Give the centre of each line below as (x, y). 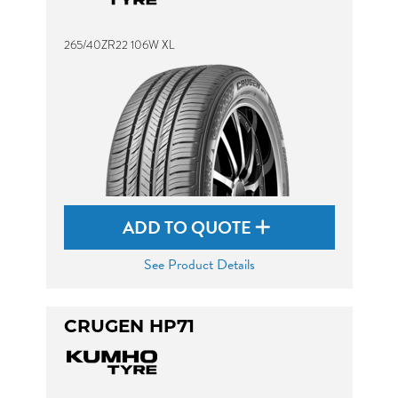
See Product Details (199, 265)
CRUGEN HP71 (129, 328)
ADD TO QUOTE (189, 227)
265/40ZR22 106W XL (119, 45)
